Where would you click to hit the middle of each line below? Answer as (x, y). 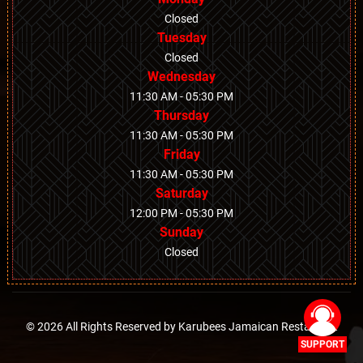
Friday (181, 155)
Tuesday (181, 38)
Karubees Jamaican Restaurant (258, 327)
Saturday (181, 194)
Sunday (181, 233)
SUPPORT (322, 344)
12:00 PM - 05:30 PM (181, 214)
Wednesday (181, 77)
